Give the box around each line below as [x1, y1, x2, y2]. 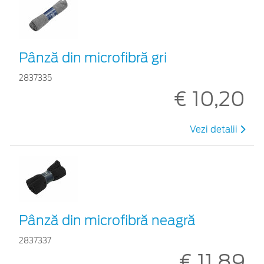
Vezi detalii [190, 124, 240, 135]
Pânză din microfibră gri [19, 49, 167, 65]
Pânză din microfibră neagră [19, 212, 196, 228]
